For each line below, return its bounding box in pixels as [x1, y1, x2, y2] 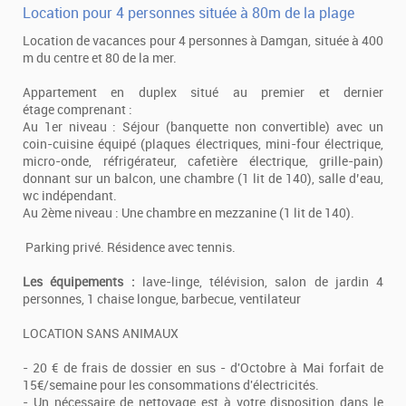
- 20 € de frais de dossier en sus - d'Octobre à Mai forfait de [23, 359, 383, 376]
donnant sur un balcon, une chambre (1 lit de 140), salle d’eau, [23, 169, 383, 187]
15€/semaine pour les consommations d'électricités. [23, 376, 319, 393]
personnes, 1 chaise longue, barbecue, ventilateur [23, 290, 304, 307]
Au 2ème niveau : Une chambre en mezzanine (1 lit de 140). [23, 204, 354, 221]
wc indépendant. [23, 187, 117, 204]
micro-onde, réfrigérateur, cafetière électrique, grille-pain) [23, 152, 383, 169]
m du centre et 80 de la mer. [23, 49, 177, 66]
